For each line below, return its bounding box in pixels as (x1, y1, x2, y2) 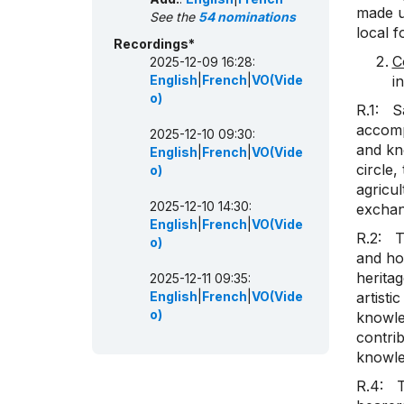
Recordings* (114, 36, 195, 52)
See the (150, 9, 198, 25)
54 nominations (198, 9, 296, 25)
